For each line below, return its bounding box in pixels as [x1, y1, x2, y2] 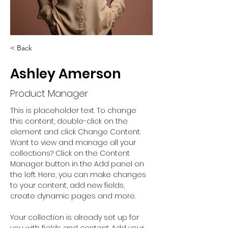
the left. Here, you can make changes [10, 169, 148, 180]
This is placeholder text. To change [10, 105, 138, 116]
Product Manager [10, 87, 88, 100]
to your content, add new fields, [10, 180, 127, 190]
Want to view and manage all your [10, 137, 138, 148]
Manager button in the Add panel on [10, 159, 146, 169]
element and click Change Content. [10, 127, 142, 137]
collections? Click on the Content [10, 148, 132, 158]
